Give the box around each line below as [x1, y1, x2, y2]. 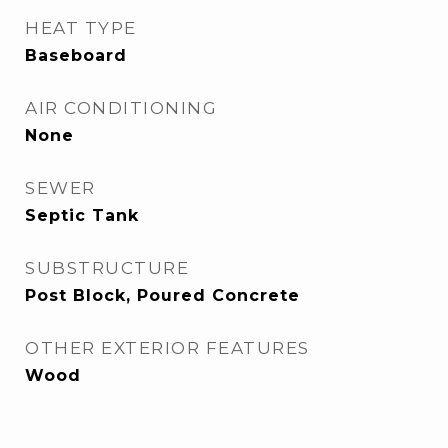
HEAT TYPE [25, 18, 137, 38]
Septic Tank [25, 206, 139, 225]
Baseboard [25, 46, 127, 65]
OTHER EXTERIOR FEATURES [25, 338, 310, 358]
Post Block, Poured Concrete [25, 286, 300, 305]
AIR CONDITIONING [25, 98, 217, 118]
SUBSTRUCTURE [25, 258, 189, 278]
